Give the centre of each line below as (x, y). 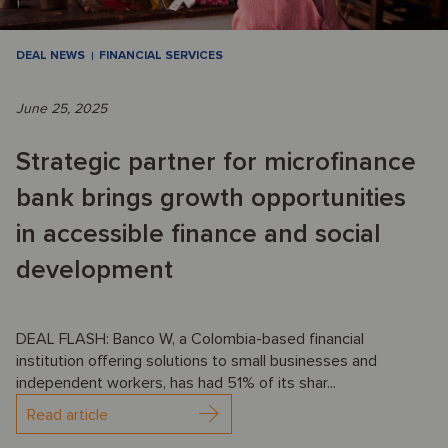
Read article (67, 415)
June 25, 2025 (61, 109)
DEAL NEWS (50, 56)
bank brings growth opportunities (211, 198)
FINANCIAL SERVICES (161, 56)
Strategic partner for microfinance (216, 162)
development (94, 270)
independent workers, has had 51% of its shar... (176, 383)
